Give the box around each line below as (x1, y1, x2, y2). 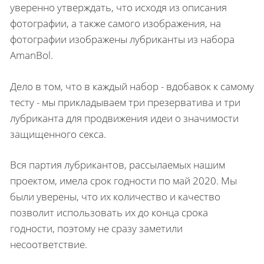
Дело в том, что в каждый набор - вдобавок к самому (10, 79, 254, 93)
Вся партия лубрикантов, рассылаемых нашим (10, 158, 225, 171)
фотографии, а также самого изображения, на (10, 16, 221, 30)
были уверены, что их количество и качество (10, 190, 220, 203)
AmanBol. (10, 48, 53, 62)
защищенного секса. (10, 127, 106, 141)
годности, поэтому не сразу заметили (10, 222, 183, 235)
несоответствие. (10, 237, 87, 251)
